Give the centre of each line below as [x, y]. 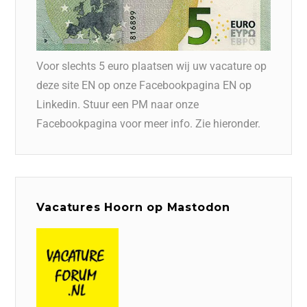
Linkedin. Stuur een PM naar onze [118, 104]
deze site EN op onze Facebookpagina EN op [144, 85]
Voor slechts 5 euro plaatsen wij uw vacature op [152, 66]
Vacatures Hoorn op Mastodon [133, 207]
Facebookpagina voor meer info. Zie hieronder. [149, 123]
